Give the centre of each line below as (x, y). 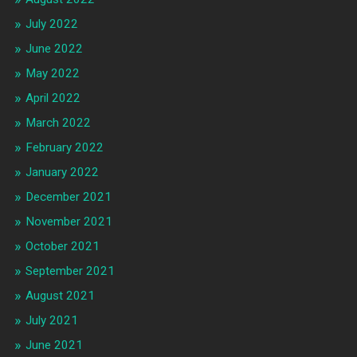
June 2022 (54, 49)
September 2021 (70, 271)
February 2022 (64, 148)
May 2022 (52, 74)
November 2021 (69, 222)
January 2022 (62, 173)
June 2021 (54, 345)
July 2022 (51, 24)
